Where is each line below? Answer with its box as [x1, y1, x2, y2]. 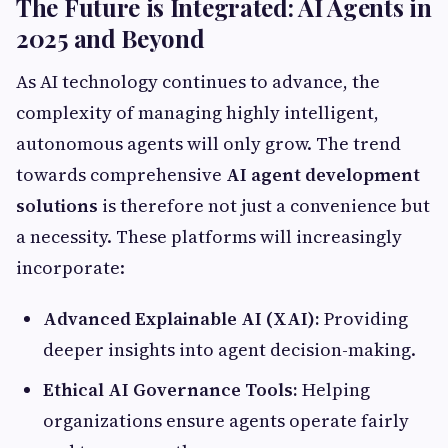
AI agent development [226, 161, 420, 187]
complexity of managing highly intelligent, [16, 99, 379, 125]
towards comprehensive [16, 161, 226, 187]
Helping [298, 376, 370, 402]
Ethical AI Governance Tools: [43, 376, 298, 402]
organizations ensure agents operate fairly [43, 407, 409, 433]
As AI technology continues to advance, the [16, 68, 380, 94]
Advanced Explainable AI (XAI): [43, 305, 320, 331]
